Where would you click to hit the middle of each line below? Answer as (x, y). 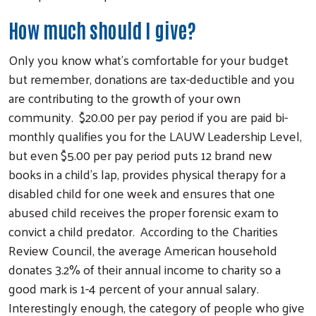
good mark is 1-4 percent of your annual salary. (135, 288)
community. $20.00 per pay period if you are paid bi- (148, 116)
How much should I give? (102, 29)
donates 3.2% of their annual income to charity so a (145, 269)
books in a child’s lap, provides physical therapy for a (147, 174)
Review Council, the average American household (143, 250)
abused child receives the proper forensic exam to (144, 212)
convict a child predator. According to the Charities (143, 231)
